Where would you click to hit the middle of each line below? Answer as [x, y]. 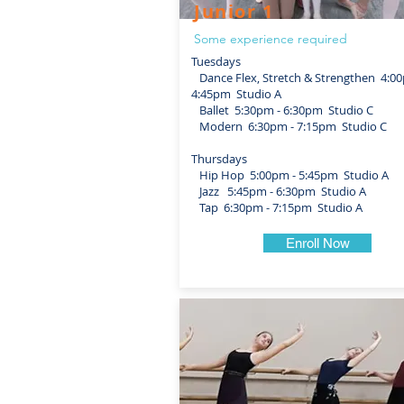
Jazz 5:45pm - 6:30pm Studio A [279, 191]
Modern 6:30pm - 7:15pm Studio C [289, 126]
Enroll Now [317, 243]
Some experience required [271, 39]
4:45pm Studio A [236, 94]
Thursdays [219, 159]
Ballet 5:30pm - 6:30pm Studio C [282, 110]
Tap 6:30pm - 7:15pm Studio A [277, 207]
